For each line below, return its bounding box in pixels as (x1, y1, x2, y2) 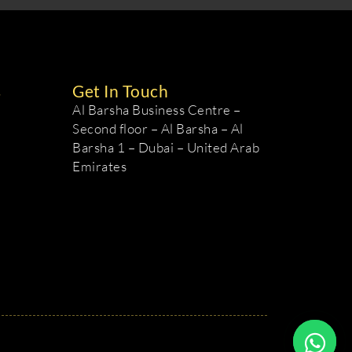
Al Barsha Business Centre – (72, 101, 241, 119)
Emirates (72, 158, 127, 175)
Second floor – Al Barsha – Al (72, 120, 244, 137)
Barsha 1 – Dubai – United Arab (72, 139, 260, 156)
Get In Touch (72, 81, 169, 101)
